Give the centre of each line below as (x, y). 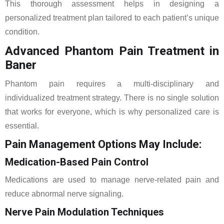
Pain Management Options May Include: (103, 144)
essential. (22, 126)
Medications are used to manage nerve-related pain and (112, 180)
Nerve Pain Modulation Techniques (84, 212)
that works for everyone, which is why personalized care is (112, 112)
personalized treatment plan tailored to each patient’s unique (112, 18)
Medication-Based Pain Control (77, 162)
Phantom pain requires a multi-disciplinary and (112, 84)
